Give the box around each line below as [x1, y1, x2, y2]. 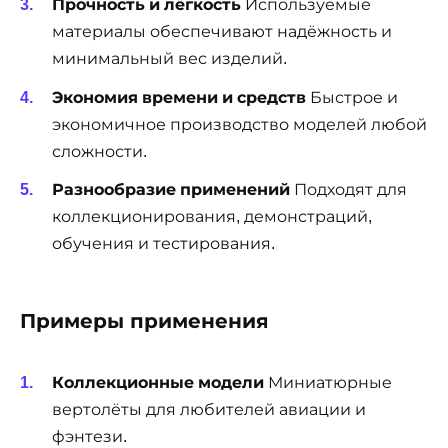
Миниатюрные [264, 374, 392, 392]
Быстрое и [306, 88, 398, 106]
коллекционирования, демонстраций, [52, 207, 372, 225]
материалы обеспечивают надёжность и [52, 23, 392, 41]
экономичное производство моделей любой [52, 115, 427, 133]
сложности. [52, 142, 147, 160]
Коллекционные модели [52, 374, 264, 392]
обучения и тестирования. [52, 234, 275, 252]
